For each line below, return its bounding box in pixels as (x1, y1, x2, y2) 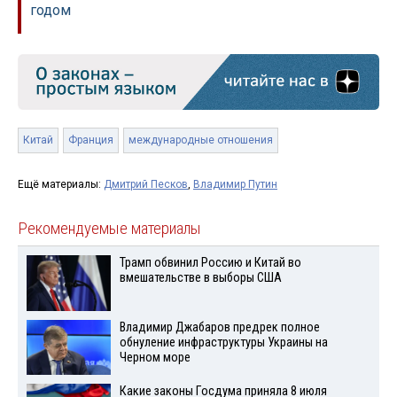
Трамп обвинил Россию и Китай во (119, 254, 301, 270)
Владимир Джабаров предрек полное (119, 319, 320, 335)
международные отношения (128, 133, 273, 146)
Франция (68, 133, 113, 146)
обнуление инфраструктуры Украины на (119, 334, 328, 350)
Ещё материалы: (18, 177, 104, 191)
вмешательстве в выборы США (119, 269, 282, 285)
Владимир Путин (193, 177, 277, 191)
